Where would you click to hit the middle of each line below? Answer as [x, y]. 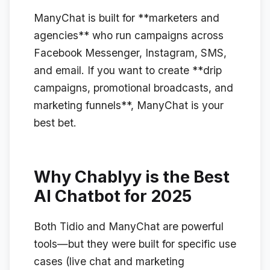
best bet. [55, 123]
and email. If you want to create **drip [128, 71]
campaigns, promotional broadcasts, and [133, 88]
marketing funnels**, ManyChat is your [129, 105]
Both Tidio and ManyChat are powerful [129, 227]
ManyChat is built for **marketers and [127, 18]
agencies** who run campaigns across [129, 36]
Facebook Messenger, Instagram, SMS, [130, 53]
